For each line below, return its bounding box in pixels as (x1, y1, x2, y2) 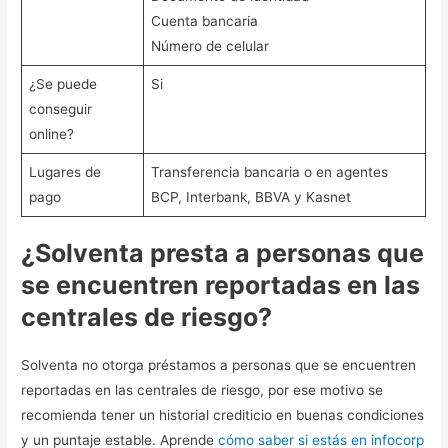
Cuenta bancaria (150, 12, 258, 29)
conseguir (28, 100, 92, 117)
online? (28, 125, 74, 142)
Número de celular (150, 37, 269, 54)
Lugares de (28, 163, 101, 180)
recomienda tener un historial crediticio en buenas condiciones (21, 407, 425, 424)
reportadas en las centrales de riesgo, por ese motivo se (21, 382, 384, 399)
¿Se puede (28, 75, 97, 92)
